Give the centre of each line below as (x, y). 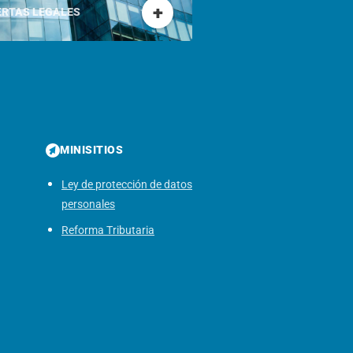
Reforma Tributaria (108, 230)
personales (88, 204)
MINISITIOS (91, 150)
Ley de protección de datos (127, 184)
